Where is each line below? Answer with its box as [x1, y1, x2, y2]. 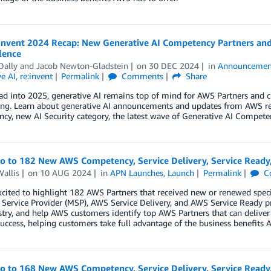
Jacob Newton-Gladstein [36, 60, 128, 71]
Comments [119, 71, 164, 82]
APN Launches [110, 168, 164, 178]
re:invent [19, 71, 53, 82]
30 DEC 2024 [149, 60, 200, 71]
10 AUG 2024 [40, 168, 92, 178]
